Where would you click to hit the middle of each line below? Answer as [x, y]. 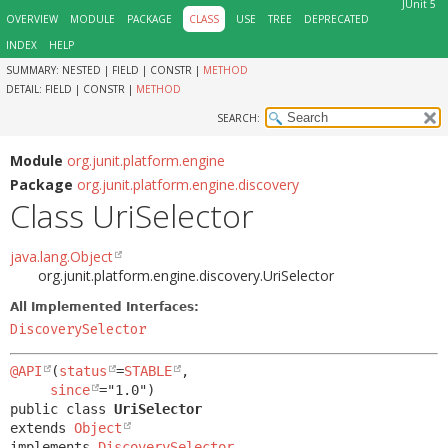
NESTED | [87, 70]
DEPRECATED [336, 19]
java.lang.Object [61, 256]
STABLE [148, 371]
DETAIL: [25, 89]
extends [42, 428]
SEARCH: [238, 118]
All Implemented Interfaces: [104, 307]
